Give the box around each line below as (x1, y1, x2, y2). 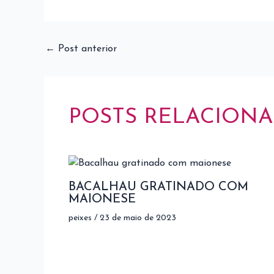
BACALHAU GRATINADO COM (68, 180, 248, 193)
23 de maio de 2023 (100, 213, 176, 223)
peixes (68, 213, 92, 223)
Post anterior (55, 44, 117, 54)
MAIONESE (68, 193, 136, 206)
